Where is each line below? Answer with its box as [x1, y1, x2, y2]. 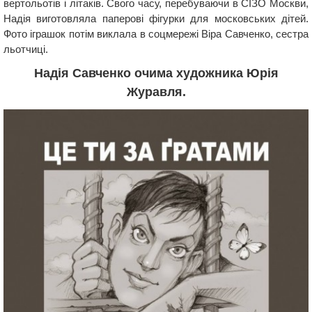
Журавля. [126, 85, 186, 100]
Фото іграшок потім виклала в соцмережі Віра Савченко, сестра [3, 28, 309, 40]
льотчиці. [3, 43, 48, 56]
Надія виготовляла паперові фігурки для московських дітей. [3, 13, 309, 25]
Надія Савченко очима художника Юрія [33, 66, 279, 81]
